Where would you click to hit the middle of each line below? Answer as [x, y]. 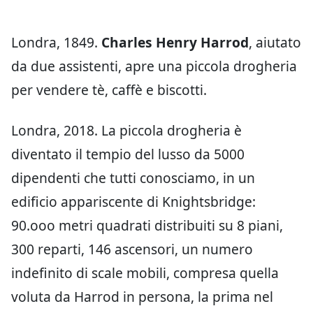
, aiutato [275, 42]
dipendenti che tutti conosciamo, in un [133, 177]
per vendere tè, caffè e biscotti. [109, 89]
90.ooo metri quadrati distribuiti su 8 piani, [147, 225]
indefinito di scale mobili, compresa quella [145, 272]
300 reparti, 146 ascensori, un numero [132, 249]
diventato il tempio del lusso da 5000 [128, 154]
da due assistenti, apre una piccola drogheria [154, 66]
